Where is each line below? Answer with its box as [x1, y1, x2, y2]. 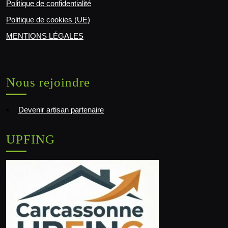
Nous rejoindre [6, 75, 90, 90]
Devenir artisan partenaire [18, 105, 104, 115]
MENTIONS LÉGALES [6, 32, 83, 41]
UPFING [6, 132, 55, 147]
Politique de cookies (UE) [6, 15, 90, 24]
